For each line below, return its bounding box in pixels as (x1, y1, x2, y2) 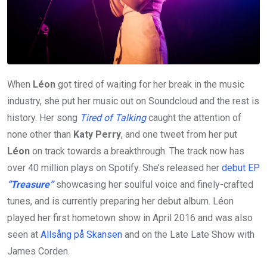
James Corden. (7, 245, 70, 257)
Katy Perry (73, 128, 121, 140)
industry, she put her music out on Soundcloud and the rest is (7, 95, 259, 107)
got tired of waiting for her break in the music (55, 78, 244, 90)
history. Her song (7, 111, 80, 123)
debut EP (222, 162, 260, 173)
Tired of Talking (80, 111, 146, 123)
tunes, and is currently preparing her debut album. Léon (7, 195, 234, 207)
